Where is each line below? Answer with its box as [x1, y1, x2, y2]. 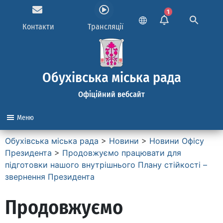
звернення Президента [5, 172, 95, 182]
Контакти [22, 22, 55, 31]
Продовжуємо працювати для [62, 148, 181, 158]
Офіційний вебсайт [78, 90, 145, 99]
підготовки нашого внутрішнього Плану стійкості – [5, 160, 207, 170]
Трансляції [87, 22, 123, 31]
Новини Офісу [149, 136, 204, 146]
